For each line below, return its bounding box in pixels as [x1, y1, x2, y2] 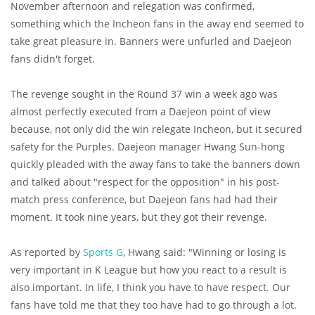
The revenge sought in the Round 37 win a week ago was [11, 86, 278, 101]
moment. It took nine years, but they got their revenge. [11, 210, 267, 224]
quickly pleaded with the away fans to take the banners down [11, 157, 300, 171]
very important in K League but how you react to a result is [11, 262, 287, 276]
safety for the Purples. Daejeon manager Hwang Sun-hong [11, 139, 285, 153]
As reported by [11, 245, 83, 259]
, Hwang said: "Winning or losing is [123, 245, 286, 259]
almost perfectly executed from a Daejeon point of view [11, 104, 271, 118]
